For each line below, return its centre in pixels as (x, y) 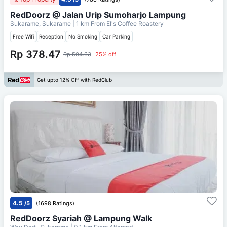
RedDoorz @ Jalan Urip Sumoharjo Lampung (98, 14)
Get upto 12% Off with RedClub (74, 80)
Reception (51, 36)
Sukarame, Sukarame (41, 23)
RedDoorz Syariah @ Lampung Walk (81, 218)
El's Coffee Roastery (135, 23)
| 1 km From (89, 23)
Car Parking (116, 36)
